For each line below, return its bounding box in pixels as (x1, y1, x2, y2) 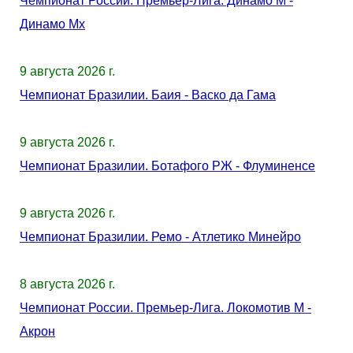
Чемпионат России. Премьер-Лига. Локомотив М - (20, 301, 311, 314)
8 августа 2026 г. (20, 277, 115, 291)
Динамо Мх (20, 17, 85, 31)
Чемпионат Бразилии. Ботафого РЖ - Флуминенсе (20, 159, 315, 173)
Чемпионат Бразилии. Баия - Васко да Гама (20, 88, 276, 102)
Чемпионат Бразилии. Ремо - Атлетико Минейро (20, 230, 301, 243)
